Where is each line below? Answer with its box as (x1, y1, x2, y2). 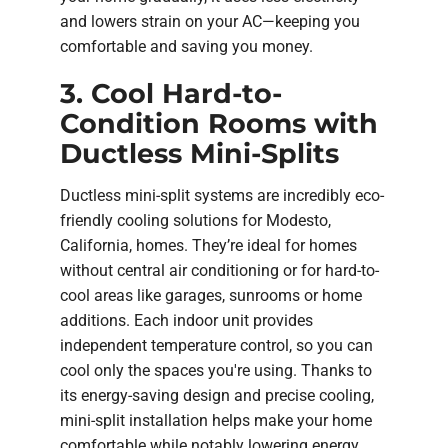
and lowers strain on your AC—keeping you (60, 12, 360, 32)
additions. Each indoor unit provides (60, 310, 313, 330)
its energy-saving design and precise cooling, (60, 385, 374, 405)
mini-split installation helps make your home (60, 410, 372, 430)
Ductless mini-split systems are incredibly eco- (60, 185, 384, 205)
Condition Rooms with (60, 107, 378, 141)
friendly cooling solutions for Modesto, (60, 210, 331, 230)
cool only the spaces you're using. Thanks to (60, 360, 372, 380)
